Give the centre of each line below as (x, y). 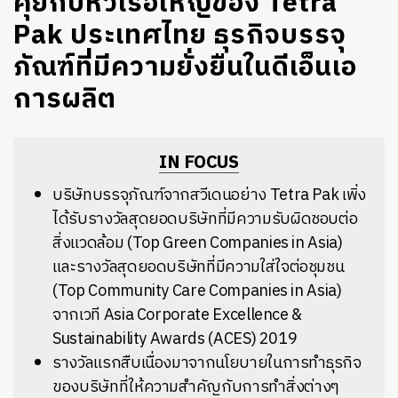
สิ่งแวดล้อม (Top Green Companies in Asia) (198, 243)
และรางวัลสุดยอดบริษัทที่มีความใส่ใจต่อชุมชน (199, 267)
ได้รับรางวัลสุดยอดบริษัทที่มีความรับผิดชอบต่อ (205, 219)
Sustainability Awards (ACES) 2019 (175, 339)
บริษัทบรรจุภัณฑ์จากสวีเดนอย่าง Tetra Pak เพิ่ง (210, 195)
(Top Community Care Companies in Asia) (197, 291)
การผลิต (65, 100)
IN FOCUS (199, 163)
